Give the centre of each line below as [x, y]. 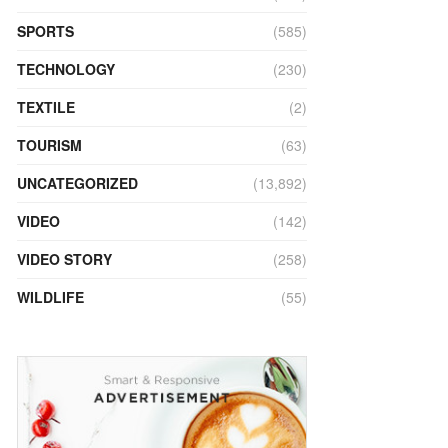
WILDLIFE [50, 297]
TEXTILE [46, 107]
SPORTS [45, 31]
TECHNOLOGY [66, 69]
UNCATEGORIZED [77, 183]
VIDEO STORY [64, 259]
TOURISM [49, 145]
